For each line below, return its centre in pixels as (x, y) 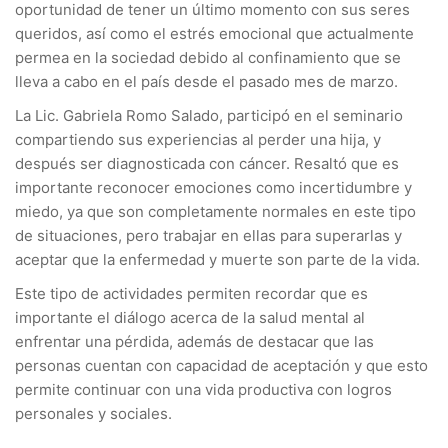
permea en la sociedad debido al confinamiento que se (208, 57)
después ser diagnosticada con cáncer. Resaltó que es (207, 163)
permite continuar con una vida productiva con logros (203, 389)
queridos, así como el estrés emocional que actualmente (214, 33)
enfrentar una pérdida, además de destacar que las (194, 341)
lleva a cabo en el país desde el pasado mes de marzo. (208, 81)
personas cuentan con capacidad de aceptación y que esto (221, 365)
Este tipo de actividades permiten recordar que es (191, 293)
